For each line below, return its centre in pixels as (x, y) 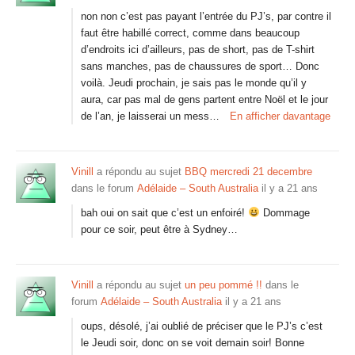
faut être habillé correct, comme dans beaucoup (190, 33)
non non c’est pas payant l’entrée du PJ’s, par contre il (206, 16)
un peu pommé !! (223, 285)
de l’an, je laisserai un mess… (150, 116)
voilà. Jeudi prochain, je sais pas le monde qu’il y (194, 83)
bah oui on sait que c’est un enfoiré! (164, 213)
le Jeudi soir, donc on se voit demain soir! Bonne (193, 343)
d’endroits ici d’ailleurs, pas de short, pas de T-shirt (198, 50)
